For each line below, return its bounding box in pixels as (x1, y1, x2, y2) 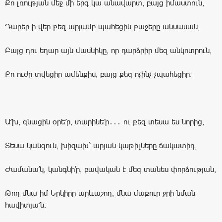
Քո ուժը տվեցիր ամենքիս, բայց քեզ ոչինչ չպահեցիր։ (5, 69, 192, 78)
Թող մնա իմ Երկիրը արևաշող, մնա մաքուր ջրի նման (5, 188, 195, 197)
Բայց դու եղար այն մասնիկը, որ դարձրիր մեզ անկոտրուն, (5, 46, 212, 55)
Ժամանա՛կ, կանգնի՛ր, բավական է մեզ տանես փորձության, (5, 165, 216, 173)
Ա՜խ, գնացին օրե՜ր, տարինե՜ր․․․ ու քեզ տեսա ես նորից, (5, 117, 204, 126)
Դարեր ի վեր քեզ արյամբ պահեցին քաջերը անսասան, (5, 22, 200, 31)
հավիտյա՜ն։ (5, 200, 46, 209)
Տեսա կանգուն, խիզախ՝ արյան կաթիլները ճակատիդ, (5, 141, 197, 150)
